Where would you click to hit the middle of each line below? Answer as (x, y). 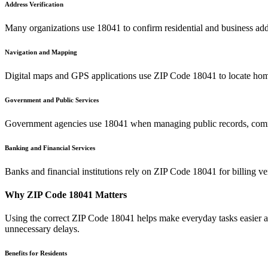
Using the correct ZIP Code (58, 218)
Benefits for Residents (36, 253)
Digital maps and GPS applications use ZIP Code (99, 75)
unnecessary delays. (42, 229)
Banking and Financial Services (50, 147)
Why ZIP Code (37, 194)
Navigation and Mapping (41, 52)
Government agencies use (54, 123)
